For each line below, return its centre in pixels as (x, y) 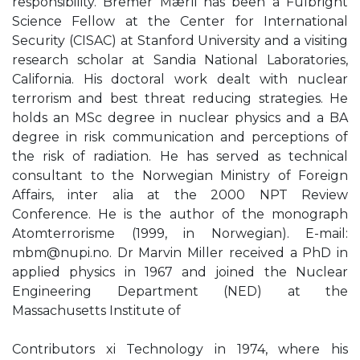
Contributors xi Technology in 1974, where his (180, 349)
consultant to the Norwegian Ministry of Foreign (180, 176)
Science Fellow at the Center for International (180, 21)
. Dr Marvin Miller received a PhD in (229, 253)
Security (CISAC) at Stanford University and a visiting (180, 41)
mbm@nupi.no (61, 253)
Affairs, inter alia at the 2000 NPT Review (180, 195)
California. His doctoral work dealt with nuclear (180, 79)
